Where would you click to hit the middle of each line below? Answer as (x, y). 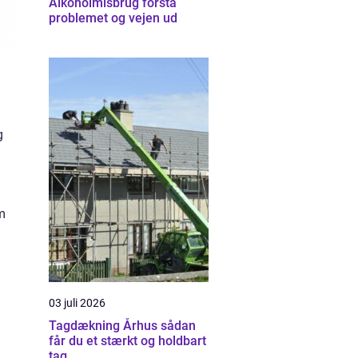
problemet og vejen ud (113, 18)
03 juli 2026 (77, 303)
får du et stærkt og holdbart (127, 341)
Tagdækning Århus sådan (105, 326)
